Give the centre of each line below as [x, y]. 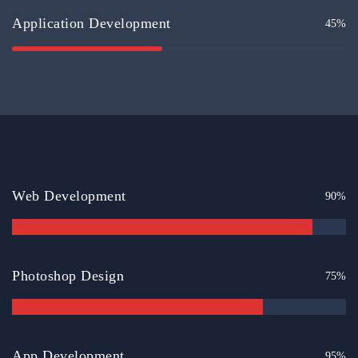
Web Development [69, 196]
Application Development [91, 24]
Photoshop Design [68, 276]
